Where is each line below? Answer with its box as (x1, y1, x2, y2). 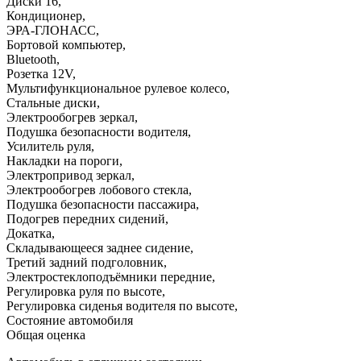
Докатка (6, 226, 52, 240)
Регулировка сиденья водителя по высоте (6, 298, 234, 313)
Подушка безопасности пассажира (6, 197, 196, 211)
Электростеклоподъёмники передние (6, 269, 212, 284)
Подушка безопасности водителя (6, 124, 188, 139)
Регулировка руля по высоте (6, 284, 162, 298)
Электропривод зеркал (6, 168, 131, 182)
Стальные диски (6, 95, 97, 110)
